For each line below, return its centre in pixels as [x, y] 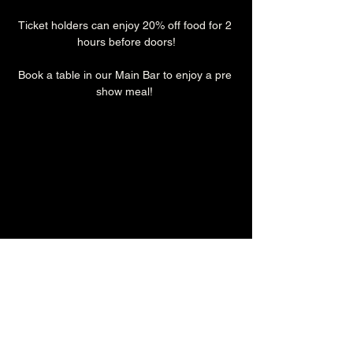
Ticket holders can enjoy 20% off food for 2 [126, 25]
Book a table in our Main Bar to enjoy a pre [126, 74]
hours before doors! [126, 41]
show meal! [126, 91]
